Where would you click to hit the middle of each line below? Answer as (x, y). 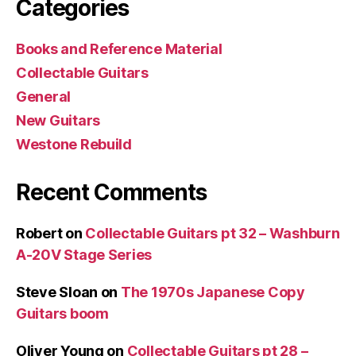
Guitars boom (62, 313)
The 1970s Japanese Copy (213, 292)
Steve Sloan (57, 292)
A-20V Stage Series (84, 255)
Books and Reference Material (119, 49)
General (44, 97)
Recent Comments (111, 192)
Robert (39, 233)
